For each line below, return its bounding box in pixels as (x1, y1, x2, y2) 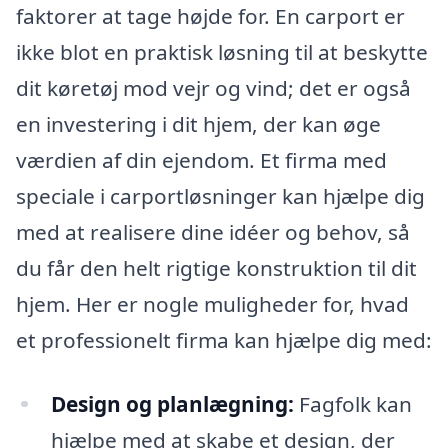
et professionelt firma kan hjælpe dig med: (16, 325, 432, 354)
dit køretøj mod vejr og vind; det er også (16, 73, 411, 102)
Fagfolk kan (293, 389, 412, 418)
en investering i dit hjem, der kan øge (16, 109, 381, 138)
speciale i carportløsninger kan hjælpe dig (16, 181, 425, 210)
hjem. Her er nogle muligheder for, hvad (16, 289, 409, 318)
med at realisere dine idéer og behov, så (16, 217, 410, 246)
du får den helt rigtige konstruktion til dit (16, 253, 417, 282)
